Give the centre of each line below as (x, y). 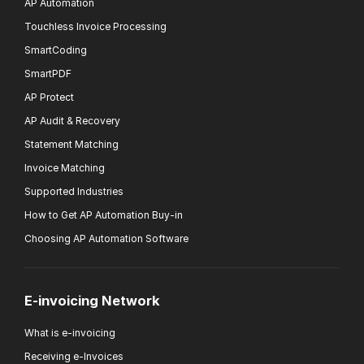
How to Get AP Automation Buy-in (104, 215)
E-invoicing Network (92, 300)
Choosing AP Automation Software (106, 239)
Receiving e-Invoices (74, 356)
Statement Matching (71, 145)
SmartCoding (56, 50)
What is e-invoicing (70, 332)
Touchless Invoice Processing (95, 27)
